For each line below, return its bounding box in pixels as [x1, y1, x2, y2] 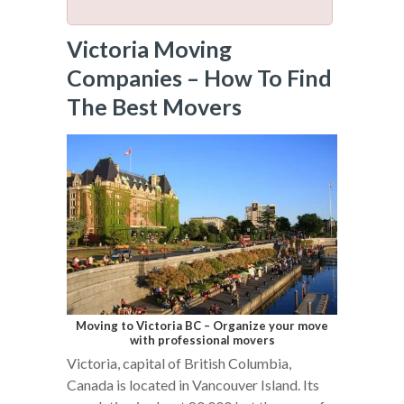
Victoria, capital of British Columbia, [67, 354, 291, 372]
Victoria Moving [67, 34, 232, 62]
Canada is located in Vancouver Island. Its [67, 376, 319, 394]
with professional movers [129, 333, 275, 348]
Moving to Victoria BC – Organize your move [76, 318, 328, 334]
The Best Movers [67, 92, 242, 120]
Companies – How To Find [67, 63, 332, 91]
